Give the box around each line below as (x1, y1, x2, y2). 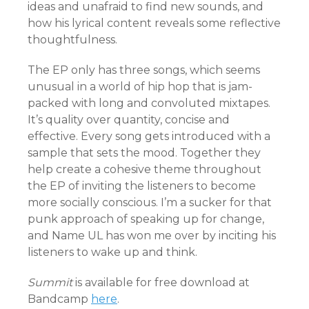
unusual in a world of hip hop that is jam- (28, 79, 252, 93)
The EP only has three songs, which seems (28, 63, 260, 77)
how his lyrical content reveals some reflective (28, 16, 281, 30)
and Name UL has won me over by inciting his (28, 228, 276, 242)
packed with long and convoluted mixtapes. (28, 96, 270, 110)
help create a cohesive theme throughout (28, 162, 261, 176)
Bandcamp (28, 292, 91, 306)
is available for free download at (75, 275, 250, 289)
